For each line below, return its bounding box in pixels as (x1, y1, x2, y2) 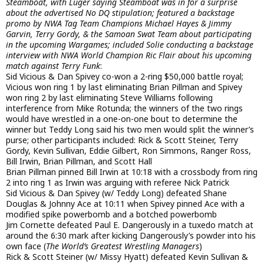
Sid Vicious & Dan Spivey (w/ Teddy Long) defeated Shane (6, 187, 227, 199)
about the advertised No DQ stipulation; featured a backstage (6, 6, 235, 18)
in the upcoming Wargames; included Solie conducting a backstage (6, 38, 253, 50)
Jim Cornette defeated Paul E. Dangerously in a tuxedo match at (6, 219, 253, 230)
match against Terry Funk (6, 60, 100, 71)
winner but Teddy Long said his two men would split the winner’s (6, 123, 254, 135)
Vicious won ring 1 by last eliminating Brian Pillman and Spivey (6, 81, 242, 93)
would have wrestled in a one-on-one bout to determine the (6, 113, 237, 124)
